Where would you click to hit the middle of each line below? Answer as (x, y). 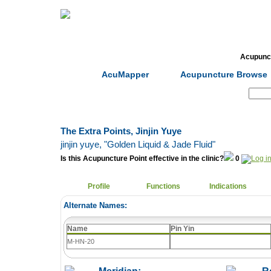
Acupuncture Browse (224, 74)
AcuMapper (126, 74)
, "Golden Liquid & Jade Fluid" (157, 144)
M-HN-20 (81, 241)
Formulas (198, 57)
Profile (99, 186)
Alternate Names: (95, 205)
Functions (164, 186)
